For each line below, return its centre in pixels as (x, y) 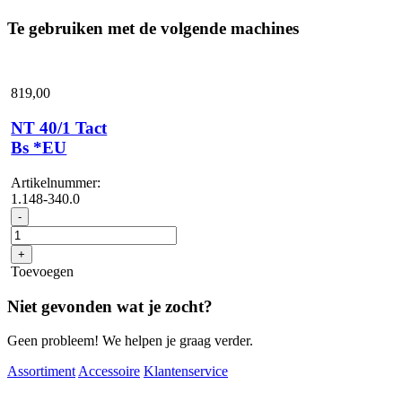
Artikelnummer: (56, 182)
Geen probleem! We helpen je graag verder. (130, 341)
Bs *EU (39, 148)
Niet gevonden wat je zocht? (110, 306)
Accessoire (109, 371)
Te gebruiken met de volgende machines (153, 28)
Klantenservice (186, 371)
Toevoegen (43, 271)
